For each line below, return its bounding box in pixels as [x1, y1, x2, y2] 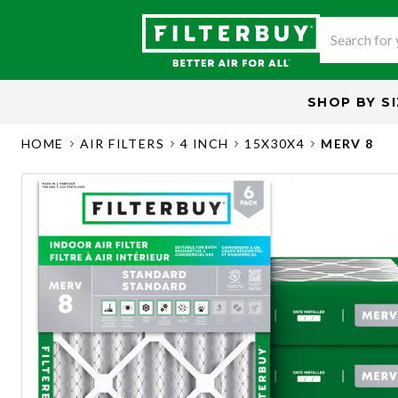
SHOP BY [307, 93, 377, 110]
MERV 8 [321, 136, 374, 151]
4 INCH [180, 136, 229, 151]
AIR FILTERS [79, 136, 165, 151]
